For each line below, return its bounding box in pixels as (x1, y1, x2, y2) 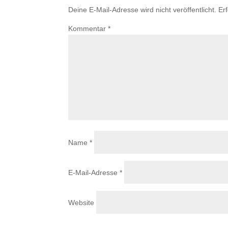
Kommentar (68, 24, 108, 33)
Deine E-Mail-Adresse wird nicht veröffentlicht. (68, 6, 217, 14)
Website (68, 198, 95, 207)
